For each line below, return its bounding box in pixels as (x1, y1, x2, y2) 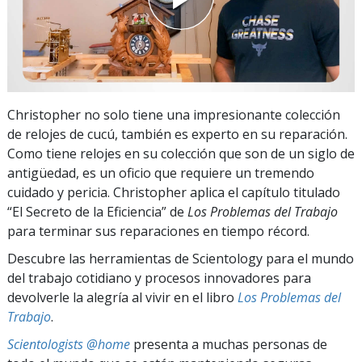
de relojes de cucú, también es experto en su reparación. (7, 124, 347, 143)
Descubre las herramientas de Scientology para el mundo (7, 249, 354, 267)
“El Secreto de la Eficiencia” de (7, 202, 187, 221)
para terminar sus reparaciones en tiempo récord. (7, 221, 309, 240)
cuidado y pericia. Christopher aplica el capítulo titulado (7, 183, 340, 201)
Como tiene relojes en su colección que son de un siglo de (7, 144, 355, 162)
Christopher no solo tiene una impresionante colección (7, 105, 340, 124)
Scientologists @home (7, 335, 130, 353)
